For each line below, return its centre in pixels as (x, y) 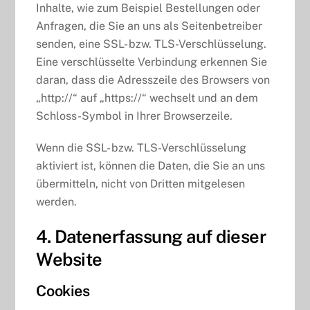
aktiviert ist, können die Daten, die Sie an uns (151, 166)
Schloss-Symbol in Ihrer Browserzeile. (135, 116)
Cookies (63, 290)
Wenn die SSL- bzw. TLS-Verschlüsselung (142, 148)
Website (69, 260)
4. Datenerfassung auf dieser (151, 237)
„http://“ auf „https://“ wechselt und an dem (147, 98)
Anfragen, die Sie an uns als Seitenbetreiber (149, 26)
